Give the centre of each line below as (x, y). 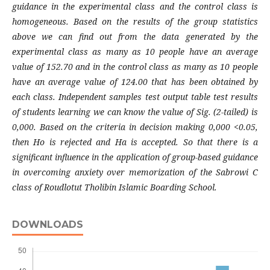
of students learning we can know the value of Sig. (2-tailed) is (135, 111)
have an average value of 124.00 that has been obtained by (135, 81)
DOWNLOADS (48, 224)
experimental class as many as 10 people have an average (135, 51)
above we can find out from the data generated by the (135, 36)
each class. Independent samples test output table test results (135, 96)
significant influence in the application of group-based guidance (135, 157)
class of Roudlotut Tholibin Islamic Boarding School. (115, 187)
